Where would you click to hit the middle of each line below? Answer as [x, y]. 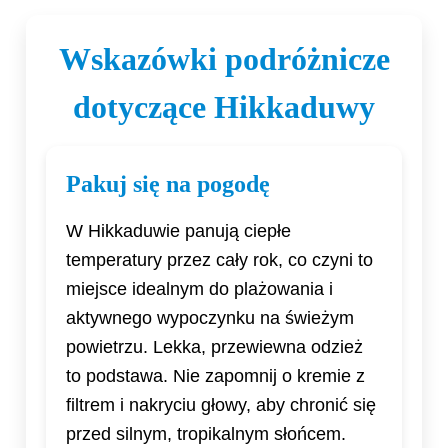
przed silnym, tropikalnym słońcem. [206, 434]
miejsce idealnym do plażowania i [199, 289]
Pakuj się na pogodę [168, 184]
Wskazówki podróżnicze [224, 59]
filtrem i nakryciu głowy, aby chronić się [221, 405]
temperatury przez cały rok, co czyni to [219, 260]
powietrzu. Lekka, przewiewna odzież [214, 347]
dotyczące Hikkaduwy [224, 107]
